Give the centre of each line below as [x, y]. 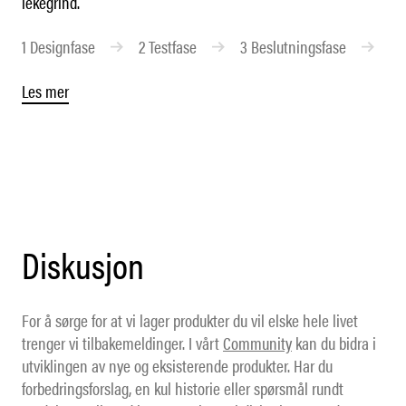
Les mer [45, 91]
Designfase [63, 46]
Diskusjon [83, 264]
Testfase [173, 46]
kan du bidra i [334, 343]
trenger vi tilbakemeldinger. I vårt [122, 343]
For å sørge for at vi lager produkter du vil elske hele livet [190, 320]
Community [257, 343]
